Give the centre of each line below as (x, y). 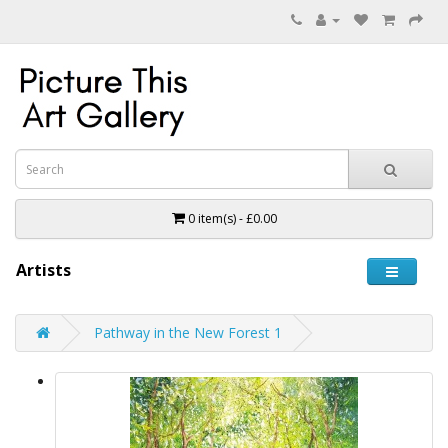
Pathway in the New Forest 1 (188, 332)
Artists (43, 270)
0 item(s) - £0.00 (232, 218)
